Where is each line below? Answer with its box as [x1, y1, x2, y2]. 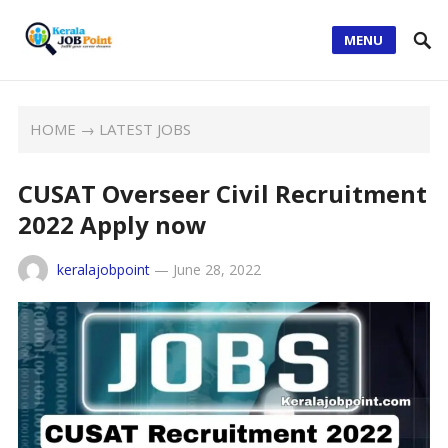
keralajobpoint [56, 260, 150, 279]
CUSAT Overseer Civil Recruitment [17, 177, 427, 210]
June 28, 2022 [172, 260, 261, 279]
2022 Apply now [17, 208, 207, 241]
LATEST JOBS [99, 119, 192, 139]
